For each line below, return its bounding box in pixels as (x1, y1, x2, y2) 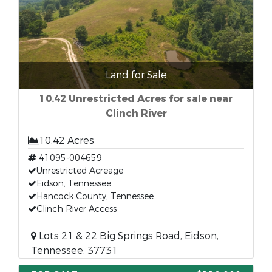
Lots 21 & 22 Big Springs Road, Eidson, (36, 229, 219, 242)
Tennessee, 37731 (31, 244, 118, 257)
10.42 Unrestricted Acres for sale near (39, 92, 233, 105)
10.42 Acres (39, 134, 94, 147)
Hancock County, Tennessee (36, 191, 154, 202)
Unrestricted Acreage (36, 165, 123, 177)
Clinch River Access (36, 203, 117, 215)
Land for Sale (105, 69, 167, 81)
